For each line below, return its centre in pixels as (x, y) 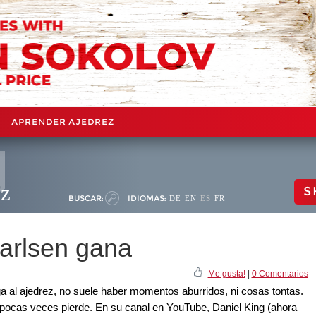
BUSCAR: (86, 198)
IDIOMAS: (147, 198)
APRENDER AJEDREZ (63, 121)
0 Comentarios (280, 273)
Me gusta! (226, 273)
